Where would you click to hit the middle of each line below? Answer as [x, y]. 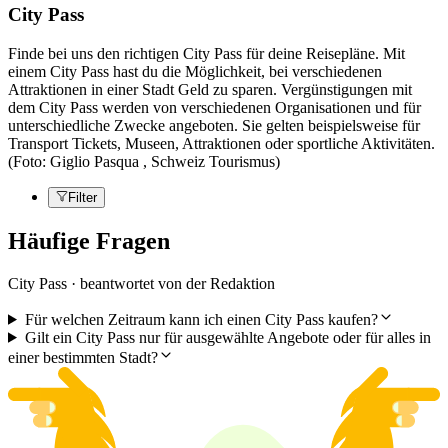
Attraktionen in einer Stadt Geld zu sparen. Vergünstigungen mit [210, 90]
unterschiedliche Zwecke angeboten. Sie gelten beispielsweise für [214, 126]
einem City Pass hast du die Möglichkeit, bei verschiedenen [195, 72]
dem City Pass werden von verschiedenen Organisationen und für [214, 108]
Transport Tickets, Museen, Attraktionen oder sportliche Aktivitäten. [221, 144]
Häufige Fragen [89, 240]
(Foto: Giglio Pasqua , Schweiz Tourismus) [144, 162]
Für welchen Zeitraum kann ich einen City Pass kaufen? [201, 319]
